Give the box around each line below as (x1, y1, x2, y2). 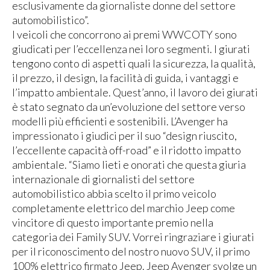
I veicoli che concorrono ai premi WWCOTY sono (12, 28, 237, 42)
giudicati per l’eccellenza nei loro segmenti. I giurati (12, 42, 250, 56)
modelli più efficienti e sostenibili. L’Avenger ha (12, 115, 228, 128)
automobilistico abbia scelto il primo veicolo (12, 187, 216, 201)
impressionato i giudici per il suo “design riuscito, (12, 129, 237, 143)
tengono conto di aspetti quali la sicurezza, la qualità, (12, 57, 256, 71)
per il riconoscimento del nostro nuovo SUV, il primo (12, 245, 250, 259)
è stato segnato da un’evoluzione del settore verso (12, 100, 245, 114)
